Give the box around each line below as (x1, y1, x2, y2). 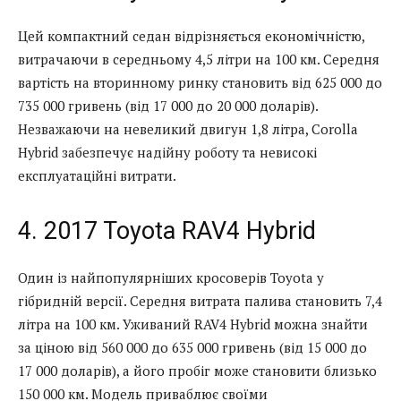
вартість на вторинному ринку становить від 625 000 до (18, 73, 382, 91)
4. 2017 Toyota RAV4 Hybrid (18, 216, 316, 245)
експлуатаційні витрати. (18, 166, 176, 184)
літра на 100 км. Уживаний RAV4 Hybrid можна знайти (18, 314, 368, 333)
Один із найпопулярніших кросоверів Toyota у (18, 268, 324, 286)
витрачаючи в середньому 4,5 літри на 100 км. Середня (18, 49, 380, 68)
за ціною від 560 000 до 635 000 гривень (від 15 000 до (18, 337, 367, 356)
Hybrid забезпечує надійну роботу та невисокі (18, 142, 317, 161)
